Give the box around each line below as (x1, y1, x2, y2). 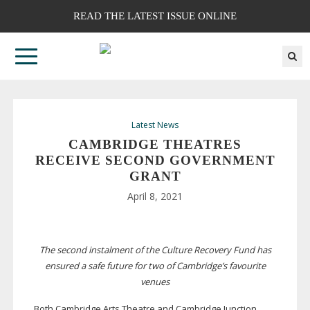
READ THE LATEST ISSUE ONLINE (73, 10, 237, 21)
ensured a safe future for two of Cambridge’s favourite (44, 259, 266, 273)
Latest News (131, 119, 179, 131)
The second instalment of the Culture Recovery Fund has (39, 244, 271, 257)
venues (140, 275, 170, 289)
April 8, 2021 (127, 190, 183, 203)
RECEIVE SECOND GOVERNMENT (35, 153, 275, 168)
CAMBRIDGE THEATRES (69, 137, 241, 152)
